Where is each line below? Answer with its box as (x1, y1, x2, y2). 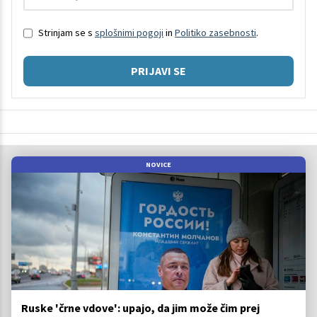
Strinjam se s (38, 26, 95, 40)
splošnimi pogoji (95, 26, 163, 40)
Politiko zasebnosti (175, 26, 256, 40)
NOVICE (146, 159, 171, 169)
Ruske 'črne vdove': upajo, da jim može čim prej (21, 301, 260, 316)
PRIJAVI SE (131, 63, 186, 78)
